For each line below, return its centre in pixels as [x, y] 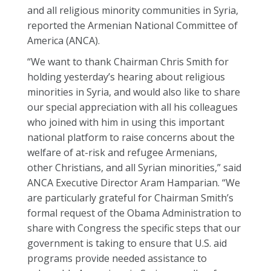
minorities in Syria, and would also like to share [134, 92]
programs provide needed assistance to [117, 258]
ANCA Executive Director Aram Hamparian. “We [134, 183]
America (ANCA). [64, 41]
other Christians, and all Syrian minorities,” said [134, 168]
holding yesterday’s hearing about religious [126, 77]
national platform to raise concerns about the [131, 137]
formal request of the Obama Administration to [134, 213]
